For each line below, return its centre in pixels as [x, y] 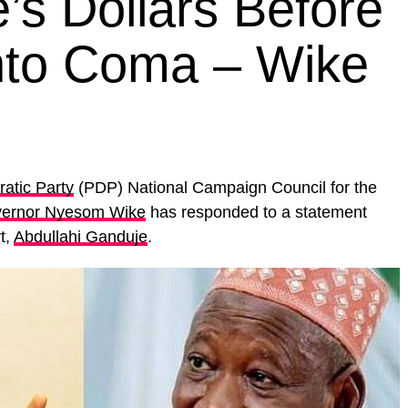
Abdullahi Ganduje [81, 237]
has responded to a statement [256, 212]
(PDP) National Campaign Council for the [225, 188]
